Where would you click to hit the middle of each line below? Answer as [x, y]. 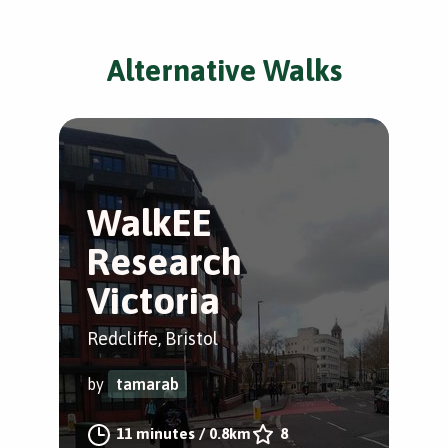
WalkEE [149, 222]
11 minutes [155, 433]
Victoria [153, 300]
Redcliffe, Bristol [152, 338]
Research [164, 261]
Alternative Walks [224, 70]
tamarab [147, 384]
